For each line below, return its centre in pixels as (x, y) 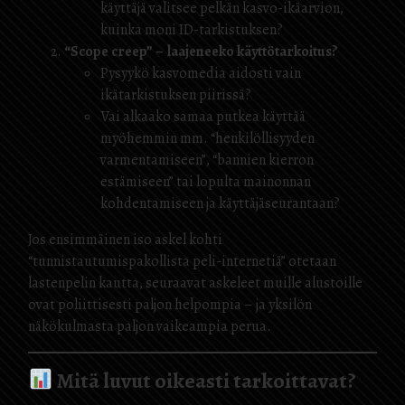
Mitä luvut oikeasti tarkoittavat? (205, 380)
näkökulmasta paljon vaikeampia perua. (150, 326)
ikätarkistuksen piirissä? (176, 95)
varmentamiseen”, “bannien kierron (207, 160)
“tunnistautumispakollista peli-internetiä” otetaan (182, 261)
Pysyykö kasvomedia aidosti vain (201, 73)
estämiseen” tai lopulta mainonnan (206, 182)
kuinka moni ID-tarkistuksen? (192, 30)
